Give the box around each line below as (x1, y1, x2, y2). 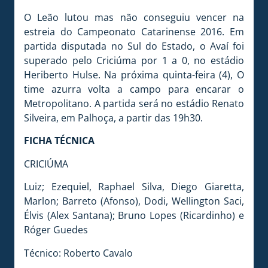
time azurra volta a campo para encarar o (24, 82, 244, 96)
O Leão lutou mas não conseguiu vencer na (24, 10, 244, 24)
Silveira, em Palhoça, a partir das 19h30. (24, 111, 203, 124)
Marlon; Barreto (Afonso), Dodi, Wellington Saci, (24, 194, 244, 208)
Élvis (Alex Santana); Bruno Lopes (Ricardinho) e (24, 209, 244, 223)
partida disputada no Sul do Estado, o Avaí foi (24, 39, 244, 53)
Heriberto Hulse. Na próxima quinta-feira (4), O (24, 68, 244, 81)
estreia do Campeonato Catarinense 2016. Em (24, 25, 244, 38)
